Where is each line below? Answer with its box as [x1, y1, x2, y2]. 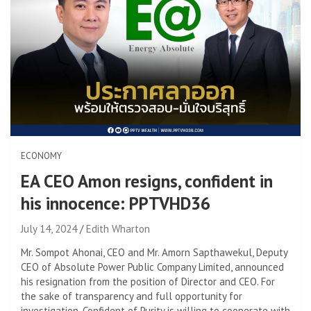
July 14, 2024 [21, 221, 77, 235]
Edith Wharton [86, 221, 150, 235]
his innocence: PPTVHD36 [21, 192, 210, 215]
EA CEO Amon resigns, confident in [21, 169, 273, 192]
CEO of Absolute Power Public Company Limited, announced [21, 260, 284, 274]
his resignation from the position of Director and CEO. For [21, 274, 275, 288]
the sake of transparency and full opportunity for [21, 289, 242, 303]
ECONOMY [21, 149, 62, 162]
